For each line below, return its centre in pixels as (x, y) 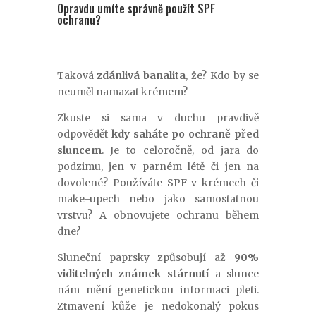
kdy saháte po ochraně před (185, 134)
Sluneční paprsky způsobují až (146, 258)
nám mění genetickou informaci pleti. (158, 290)
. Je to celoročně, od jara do (180, 151)
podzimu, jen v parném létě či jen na (158, 167)
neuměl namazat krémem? (122, 92)
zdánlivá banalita (141, 76)
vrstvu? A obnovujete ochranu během (158, 215)
